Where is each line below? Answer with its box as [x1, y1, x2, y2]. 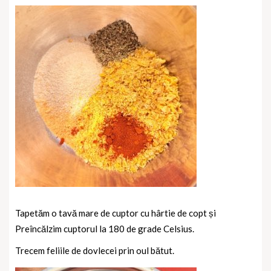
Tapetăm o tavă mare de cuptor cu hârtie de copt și [15, 207, 216, 218]
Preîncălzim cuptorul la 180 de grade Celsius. [15, 223, 194, 234]
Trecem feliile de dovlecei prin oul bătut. [15, 244, 174, 256]
